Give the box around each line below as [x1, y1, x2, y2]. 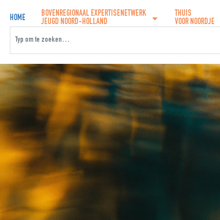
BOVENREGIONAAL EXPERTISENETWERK [41, 10, 146, 18]
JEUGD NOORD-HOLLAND [41, 18, 108, 27]
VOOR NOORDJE [175, 18, 215, 27]
